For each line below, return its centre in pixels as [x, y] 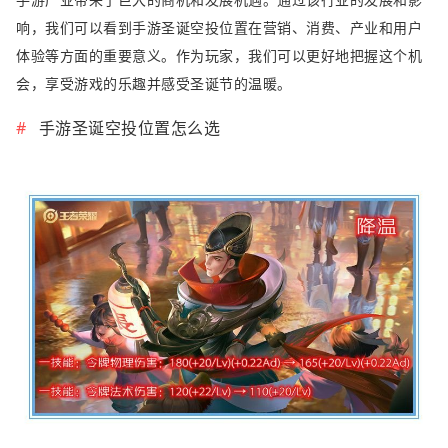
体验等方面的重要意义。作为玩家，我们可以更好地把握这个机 [219, 56]
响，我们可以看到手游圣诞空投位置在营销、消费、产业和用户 [219, 28]
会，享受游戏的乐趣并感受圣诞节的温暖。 [154, 84]
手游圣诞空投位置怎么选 [129, 128]
